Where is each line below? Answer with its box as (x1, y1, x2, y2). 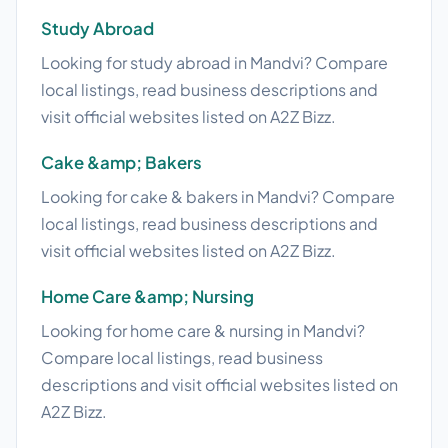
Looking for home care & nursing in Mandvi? (41, 320, 365, 342)
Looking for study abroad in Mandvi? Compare (41, 52, 388, 74)
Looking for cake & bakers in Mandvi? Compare (41, 186, 395, 208)
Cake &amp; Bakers (41, 152, 202, 174)
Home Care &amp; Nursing (41, 286, 254, 308)
